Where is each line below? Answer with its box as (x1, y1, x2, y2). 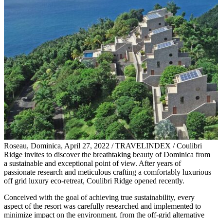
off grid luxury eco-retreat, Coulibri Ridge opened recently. (4, 176, 184, 185)
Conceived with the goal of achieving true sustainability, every (4, 193, 195, 201)
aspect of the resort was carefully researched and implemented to (4, 201, 201, 210)
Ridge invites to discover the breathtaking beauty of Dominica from (4, 150, 210, 159)
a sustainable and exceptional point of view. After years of (4, 159, 181, 167)
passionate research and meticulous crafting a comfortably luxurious (4, 167, 211, 176)
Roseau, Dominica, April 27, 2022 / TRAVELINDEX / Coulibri (4, 141, 202, 150)
